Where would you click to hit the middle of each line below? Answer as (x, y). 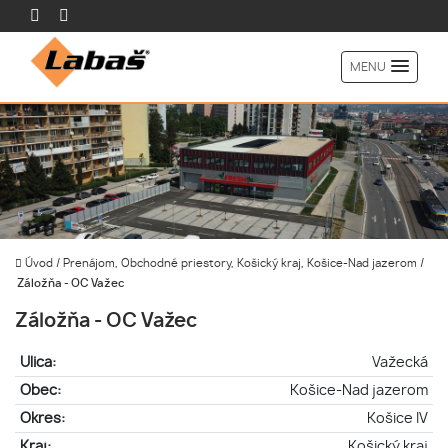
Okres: (42, 418)
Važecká (400, 362)
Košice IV (398, 418)
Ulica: (37, 362)
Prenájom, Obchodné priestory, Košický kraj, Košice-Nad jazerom (241, 263)
